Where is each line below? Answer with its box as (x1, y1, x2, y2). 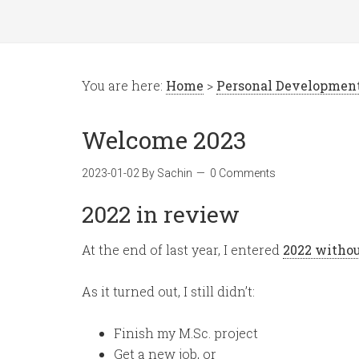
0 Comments (210, 167, 276, 179)
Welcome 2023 (82, 124, 247, 155)
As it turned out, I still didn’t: (82, 283, 255, 300)
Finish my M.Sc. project (114, 325, 258, 341)
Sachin (157, 167, 192, 179)
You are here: (82, 77, 166, 94)
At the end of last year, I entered (82, 241, 283, 258)
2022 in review (82, 200, 240, 229)
